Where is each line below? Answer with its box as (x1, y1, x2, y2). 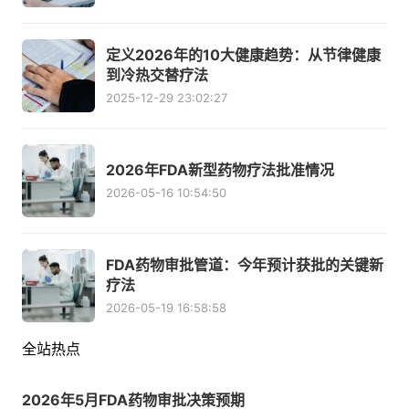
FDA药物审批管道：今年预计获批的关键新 (106, 256, 383, 275)
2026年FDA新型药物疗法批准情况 (106, 161, 334, 180)
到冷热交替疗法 (106, 66, 208, 85)
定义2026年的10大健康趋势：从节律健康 (106, 46, 381, 65)
